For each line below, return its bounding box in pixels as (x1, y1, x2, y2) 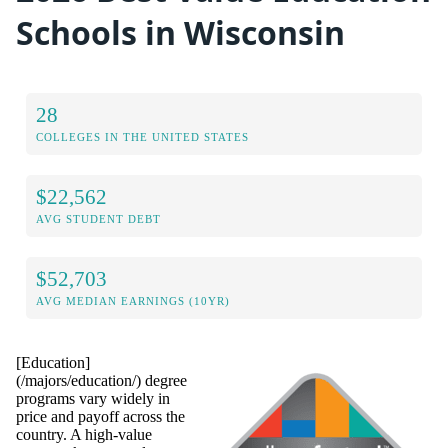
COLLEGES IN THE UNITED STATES (36, 130, 249, 143)
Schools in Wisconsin (16, 11, 345, 55)
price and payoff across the (16, 407, 185, 425)
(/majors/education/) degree (16, 371, 187, 389)
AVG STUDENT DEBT (36, 212, 161, 225)
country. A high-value (16, 425, 152, 443)
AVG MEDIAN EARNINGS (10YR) (36, 294, 230, 307)
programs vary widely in (16, 389, 170, 407)
